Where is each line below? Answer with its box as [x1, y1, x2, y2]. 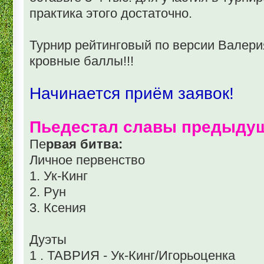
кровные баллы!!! [29, 53, 134, 68]
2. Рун [29, 184, 66, 199]
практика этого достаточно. [29, 5, 192, 21]
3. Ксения [29, 200, 86, 215]
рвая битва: [46, 136, 123, 151]
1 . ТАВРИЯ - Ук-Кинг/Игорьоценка [29, 247, 235, 263]
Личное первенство [29, 152, 145, 167]
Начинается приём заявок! [29, 83, 234, 103]
